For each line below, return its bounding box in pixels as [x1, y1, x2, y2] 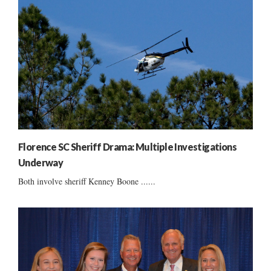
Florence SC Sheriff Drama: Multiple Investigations [18, 140, 237, 152]
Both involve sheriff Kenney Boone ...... [18, 175, 155, 187]
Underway [18, 156, 64, 168]
